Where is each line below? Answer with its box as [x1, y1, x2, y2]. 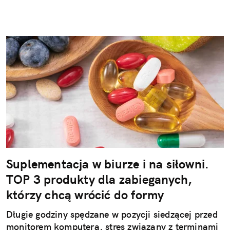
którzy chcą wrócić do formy [6, 186, 164, 202]
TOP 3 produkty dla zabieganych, [6, 171, 192, 187]
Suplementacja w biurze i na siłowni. [6, 156, 209, 171]
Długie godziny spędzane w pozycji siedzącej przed [6, 208, 218, 220]
